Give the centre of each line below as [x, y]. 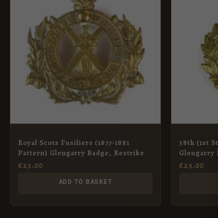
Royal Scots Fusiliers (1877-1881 [74, 143]
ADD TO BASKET [85, 182]
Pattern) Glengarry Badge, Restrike [81, 153]
